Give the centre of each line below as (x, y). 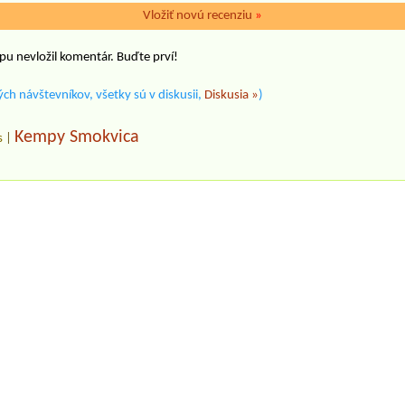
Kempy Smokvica (77, 138)
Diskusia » (232, 96)
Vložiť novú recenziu (199, 16)
